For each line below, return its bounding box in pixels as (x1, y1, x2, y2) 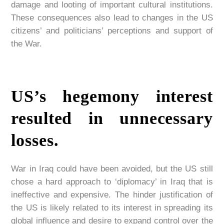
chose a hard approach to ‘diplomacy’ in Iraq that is (11, 177, 213, 187)
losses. (11, 131, 59, 150)
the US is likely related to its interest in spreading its (11, 203, 213, 213)
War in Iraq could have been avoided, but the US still (11, 164, 213, 174)
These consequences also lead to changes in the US (11, 12, 213, 22)
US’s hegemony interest (11, 87, 213, 106)
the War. (11, 38, 42, 48)
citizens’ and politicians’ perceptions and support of (11, 25, 213, 35)
